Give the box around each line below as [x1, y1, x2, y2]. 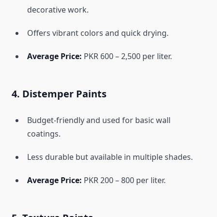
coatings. [27, 128, 61, 139]
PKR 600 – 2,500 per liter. [82, 51, 172, 62]
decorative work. [27, 4, 89, 15]
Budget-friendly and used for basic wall [27, 115, 170, 126]
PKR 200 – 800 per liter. [82, 175, 166, 186]
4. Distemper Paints [12, 87, 107, 101]
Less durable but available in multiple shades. [27, 152, 193, 163]
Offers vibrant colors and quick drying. [27, 28, 169, 39]
